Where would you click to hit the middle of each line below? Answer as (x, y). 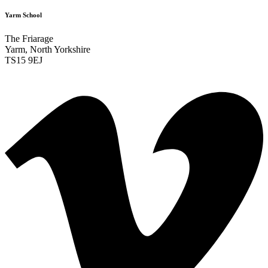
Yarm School (23, 15)
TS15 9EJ (24, 60)
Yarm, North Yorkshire (48, 49)
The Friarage (29, 38)
